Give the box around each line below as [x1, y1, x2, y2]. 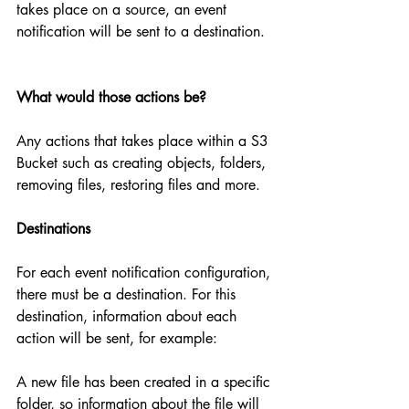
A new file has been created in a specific [16, 372, 275, 393]
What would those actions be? [16, 88, 206, 108]
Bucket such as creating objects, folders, [16, 153, 270, 173]
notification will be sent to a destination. [16, 22, 265, 42]
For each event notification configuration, [16, 263, 275, 283]
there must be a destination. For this [16, 285, 240, 305]
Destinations [16, 219, 90, 239]
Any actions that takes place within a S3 [16, 131, 273, 152]
